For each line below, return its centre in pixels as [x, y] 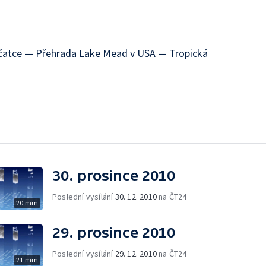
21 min [27, 260]
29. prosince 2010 [114, 232]
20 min [27, 203]
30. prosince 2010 [114, 175]
